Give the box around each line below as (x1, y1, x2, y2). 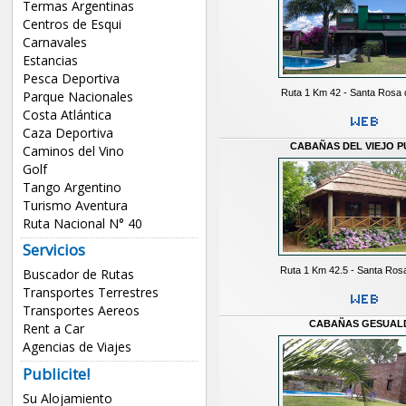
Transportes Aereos (22, 302, 140, 320)
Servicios (22, 239, 85, 261)
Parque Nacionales (22, 87, 133, 105)
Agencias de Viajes (22, 338, 131, 356)
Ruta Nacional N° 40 (22, 214, 142, 232)
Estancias (22, 51, 78, 69)
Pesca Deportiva (22, 69, 120, 87)
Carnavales (22, 33, 87, 51)
